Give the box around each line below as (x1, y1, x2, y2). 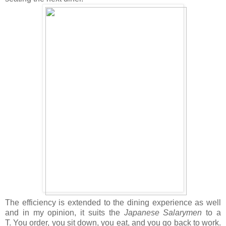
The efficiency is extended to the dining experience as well (5, 198, 221, 207)
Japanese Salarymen (124, 208, 206, 217)
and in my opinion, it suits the (5, 208, 124, 217)
